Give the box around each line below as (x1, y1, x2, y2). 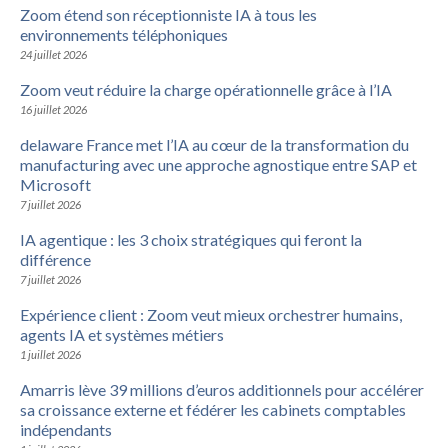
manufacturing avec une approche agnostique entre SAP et (20, 154, 417, 174)
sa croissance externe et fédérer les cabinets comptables (20, 399, 406, 419)
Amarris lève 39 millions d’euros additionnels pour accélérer (20, 379, 424, 399)
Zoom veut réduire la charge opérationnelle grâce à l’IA (20, 79, 392, 99)
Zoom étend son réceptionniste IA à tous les (20, 4, 317, 24)
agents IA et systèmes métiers (20, 324, 224, 344)
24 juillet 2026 (20, 47, 87, 61)
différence (20, 249, 91, 269)
